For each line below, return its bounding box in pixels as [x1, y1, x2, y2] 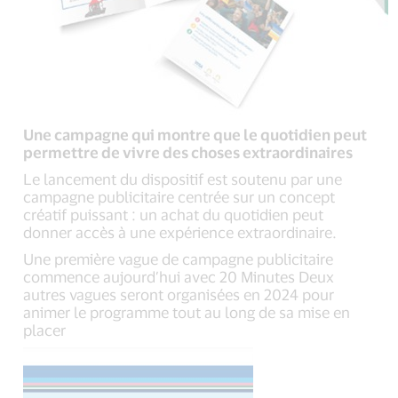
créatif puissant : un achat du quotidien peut [23, 204, 324, 223]
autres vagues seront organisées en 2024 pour [23, 284, 335, 303]
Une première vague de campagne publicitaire [23, 249, 334, 267]
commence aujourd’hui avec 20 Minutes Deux [23, 267, 335, 285]
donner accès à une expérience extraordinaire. [23, 222, 338, 241]
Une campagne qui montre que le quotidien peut [23, 124, 368, 143]
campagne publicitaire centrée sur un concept [23, 187, 336, 205]
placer [23, 320, 67, 338]
